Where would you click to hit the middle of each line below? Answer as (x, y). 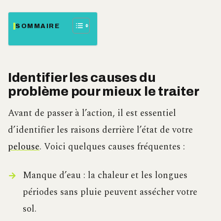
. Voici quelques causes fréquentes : (112, 147)
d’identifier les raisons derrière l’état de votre (100, 130)
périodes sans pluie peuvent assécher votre (110, 192)
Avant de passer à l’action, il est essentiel (92, 113)
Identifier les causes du (82, 78)
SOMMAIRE (38, 26)
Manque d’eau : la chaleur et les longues (105, 176)
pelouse (24, 147)
